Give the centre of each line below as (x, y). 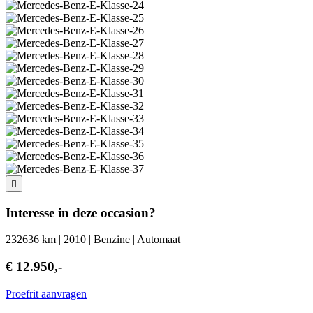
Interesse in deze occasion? (81, 212)
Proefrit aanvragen (46, 293)
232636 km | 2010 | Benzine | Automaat (93, 240)
